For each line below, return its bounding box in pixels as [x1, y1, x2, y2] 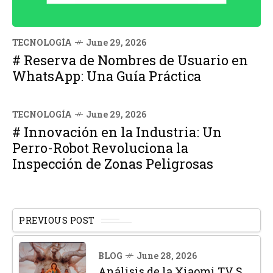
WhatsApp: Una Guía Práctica [12, 67, 201, 85]
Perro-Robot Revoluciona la [12, 139, 188, 157]
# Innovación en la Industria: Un [12, 123, 222, 141]
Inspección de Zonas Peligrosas [12, 155, 213, 173]
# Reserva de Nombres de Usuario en [12, 51, 248, 69]
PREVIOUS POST [19, 214, 95, 227]
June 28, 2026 [136, 250, 197, 262]
